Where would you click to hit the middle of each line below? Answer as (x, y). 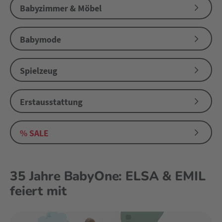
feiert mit (38, 191)
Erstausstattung (51, 102)
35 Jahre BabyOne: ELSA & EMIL (108, 176)
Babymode (40, 39)
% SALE (34, 133)
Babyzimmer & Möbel (61, 8)
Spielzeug (39, 71)
